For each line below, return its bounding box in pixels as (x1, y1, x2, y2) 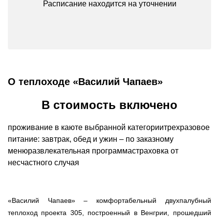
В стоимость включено (41, 98, 177, 111)
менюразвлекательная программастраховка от (8, 146, 178, 155)
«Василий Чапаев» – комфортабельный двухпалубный (8, 196, 211, 204)
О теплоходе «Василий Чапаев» (8, 76, 163, 87)
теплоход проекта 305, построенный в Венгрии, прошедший (8, 208, 211, 217)
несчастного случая (8, 158, 81, 167)
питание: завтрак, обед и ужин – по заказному (8, 134, 174, 143)
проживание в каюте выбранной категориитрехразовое (8, 123, 210, 131)
